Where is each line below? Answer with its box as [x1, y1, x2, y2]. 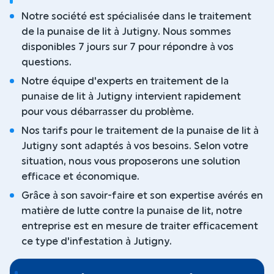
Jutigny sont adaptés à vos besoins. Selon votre [21, 141, 248, 152]
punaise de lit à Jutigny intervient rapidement [21, 92, 241, 102]
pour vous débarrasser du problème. [21, 107, 194, 117]
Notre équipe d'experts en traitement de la [21, 76, 229, 87]
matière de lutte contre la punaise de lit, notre [21, 206, 242, 217]
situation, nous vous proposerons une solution [21, 157, 240, 167]
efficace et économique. [21, 172, 139, 182]
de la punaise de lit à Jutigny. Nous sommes [21, 27, 231, 37]
